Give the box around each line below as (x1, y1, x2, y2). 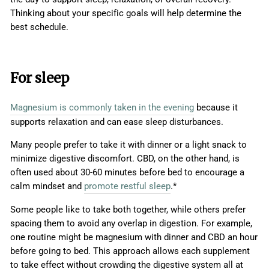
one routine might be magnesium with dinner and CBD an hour (10, 232, 258, 243)
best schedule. (10, 22, 68, 33)
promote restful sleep (84, 181, 171, 192)
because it (194, 102, 238, 113)
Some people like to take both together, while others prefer (10, 204, 246, 216)
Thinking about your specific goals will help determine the (10, 8, 241, 19)
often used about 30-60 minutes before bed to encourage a (10, 167, 244, 178)
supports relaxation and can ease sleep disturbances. (10, 116, 226, 128)
